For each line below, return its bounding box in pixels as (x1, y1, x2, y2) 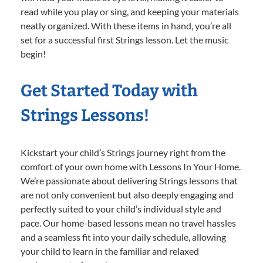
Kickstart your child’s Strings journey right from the (21, 146, 225, 158)
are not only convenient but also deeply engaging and (21, 188, 234, 200)
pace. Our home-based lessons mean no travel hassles (21, 217, 236, 228)
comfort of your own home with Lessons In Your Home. (21, 160, 241, 172)
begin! (21, 48, 46, 59)
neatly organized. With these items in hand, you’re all (21, 19, 231, 31)
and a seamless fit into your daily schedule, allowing (21, 231, 226, 242)
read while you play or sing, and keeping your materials (21, 5, 239, 17)
